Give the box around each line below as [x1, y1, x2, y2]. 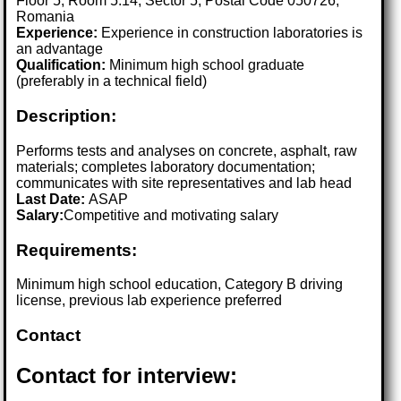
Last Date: [16, 191, 90, 207]
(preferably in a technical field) [16, 73, 208, 90]
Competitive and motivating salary [64, 207, 279, 223]
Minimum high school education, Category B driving [16, 277, 344, 293]
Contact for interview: [16, 363, 238, 388]
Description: [16, 107, 117, 126]
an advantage [16, 41, 104, 57]
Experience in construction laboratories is [98, 25, 363, 41]
